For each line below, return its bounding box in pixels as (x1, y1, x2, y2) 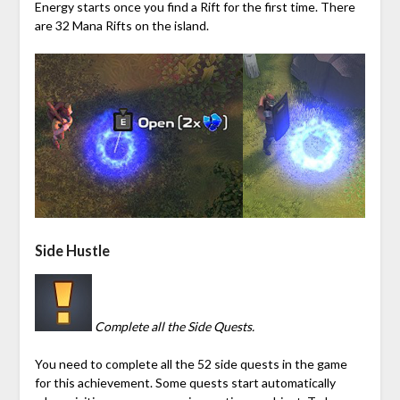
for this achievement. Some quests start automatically (34, 374, 336, 390)
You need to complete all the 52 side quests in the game (34, 355, 347, 371)
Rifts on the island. (102, 18, 209, 34)
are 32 (34, 18, 72, 34)
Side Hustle (34, 241, 110, 259)
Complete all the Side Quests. (94, 318, 254, 334)
